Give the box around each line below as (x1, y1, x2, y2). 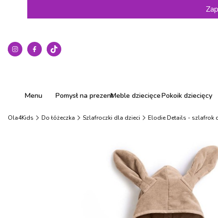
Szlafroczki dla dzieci (83, 114, 140, 122)
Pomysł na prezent (54, 91, 114, 100)
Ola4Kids (8, 114, 34, 122)
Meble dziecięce (110, 91, 161, 100)
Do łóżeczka (41, 114, 75, 122)
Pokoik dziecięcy (161, 91, 212, 100)
